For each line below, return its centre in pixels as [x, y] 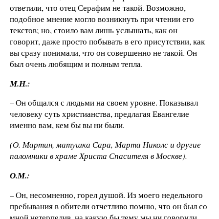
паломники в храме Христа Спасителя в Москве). [99, 156]
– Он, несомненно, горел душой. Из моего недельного [106, 195]
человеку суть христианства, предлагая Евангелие [99, 114]
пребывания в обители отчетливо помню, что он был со [109, 206]
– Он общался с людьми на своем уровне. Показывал [104, 103]
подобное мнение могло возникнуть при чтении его [102, 19]
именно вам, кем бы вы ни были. [67, 125]
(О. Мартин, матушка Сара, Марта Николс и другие [105, 145]
